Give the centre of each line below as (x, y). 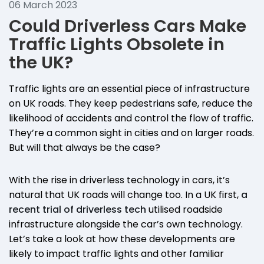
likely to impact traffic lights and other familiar (116, 253)
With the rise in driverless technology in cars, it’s (119, 180)
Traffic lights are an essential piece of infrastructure (129, 88)
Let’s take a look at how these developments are (122, 239)
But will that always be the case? (85, 147)
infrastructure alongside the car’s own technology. (126, 224)
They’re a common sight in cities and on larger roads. (131, 133)
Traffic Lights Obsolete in (117, 44)
